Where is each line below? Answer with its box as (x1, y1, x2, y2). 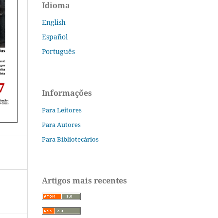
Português (42, 46, 75, 56)
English (42, 17, 66, 27)
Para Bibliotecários (42, 134, 99, 144)
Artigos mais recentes (42, 175, 127, 186)
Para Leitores (42, 105, 82, 114)
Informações (42, 87, 92, 98)
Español (42, 32, 68, 41)
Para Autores (42, 120, 81, 129)
